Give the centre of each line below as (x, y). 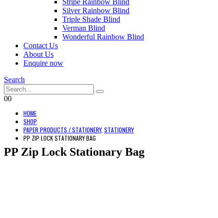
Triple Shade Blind (91, 19)
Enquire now (43, 63)
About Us (38, 54)
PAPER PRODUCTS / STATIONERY (62, 130)
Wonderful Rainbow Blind (103, 37)
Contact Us (41, 45)
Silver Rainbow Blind (96, 10)
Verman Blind (84, 28)
